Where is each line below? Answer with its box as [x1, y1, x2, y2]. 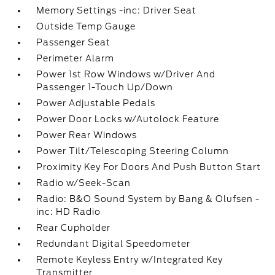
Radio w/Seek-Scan [36, 178, 131, 188]
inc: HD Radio [36, 207, 101, 217]
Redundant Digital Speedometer [36, 239, 191, 249]
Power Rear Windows [36, 130, 137, 140]
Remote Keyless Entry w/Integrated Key [36, 255, 223, 265]
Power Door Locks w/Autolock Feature [36, 114, 220, 124]
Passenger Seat [36, 37, 111, 47]
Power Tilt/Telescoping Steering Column [36, 146, 230, 156]
